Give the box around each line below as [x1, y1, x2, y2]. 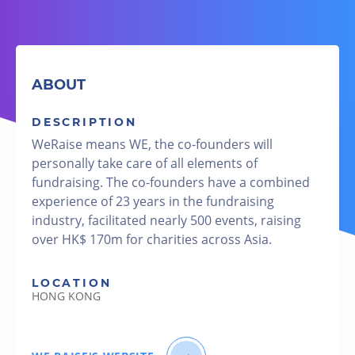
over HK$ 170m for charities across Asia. [32, 231, 272, 248]
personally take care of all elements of [32, 155, 258, 172]
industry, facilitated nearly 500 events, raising [32, 212, 301, 229]
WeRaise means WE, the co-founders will [32, 136, 273, 153]
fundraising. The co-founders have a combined [32, 174, 310, 191]
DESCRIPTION [32, 115, 137, 129]
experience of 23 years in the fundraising [32, 193, 274, 210]
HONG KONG [32, 288, 101, 303]
